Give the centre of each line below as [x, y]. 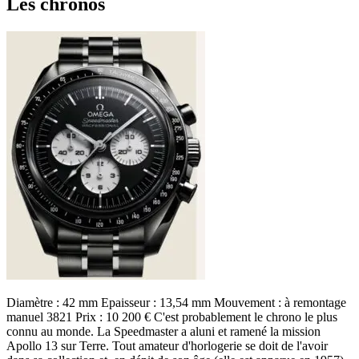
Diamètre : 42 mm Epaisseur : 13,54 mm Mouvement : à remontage [176, 302]
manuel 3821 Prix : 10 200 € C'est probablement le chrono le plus [172, 317]
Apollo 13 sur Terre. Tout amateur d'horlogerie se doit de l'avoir [167, 345]
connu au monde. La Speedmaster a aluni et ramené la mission [163, 331]
